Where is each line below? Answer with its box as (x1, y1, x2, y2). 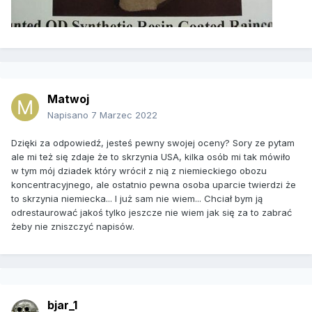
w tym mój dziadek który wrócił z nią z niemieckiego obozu (11, 165, 267, 177)
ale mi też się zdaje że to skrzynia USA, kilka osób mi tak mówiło (11, 151, 293, 163)
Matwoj (47, 92, 89, 107)
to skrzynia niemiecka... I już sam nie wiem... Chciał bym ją (11, 193, 263, 205)
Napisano (47, 109, 91, 121)
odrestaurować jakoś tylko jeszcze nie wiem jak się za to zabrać (11, 207, 292, 219)
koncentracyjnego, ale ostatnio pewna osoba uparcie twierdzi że (11, 179, 296, 191)
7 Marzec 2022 (91, 109, 157, 121)
